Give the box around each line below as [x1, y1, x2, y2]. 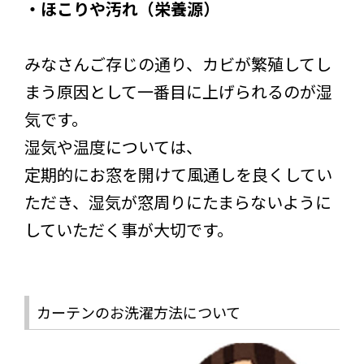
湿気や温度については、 [24, 134, 202, 158]
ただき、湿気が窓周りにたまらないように [24, 189, 331, 214]
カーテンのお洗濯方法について [37, 301, 240, 323]
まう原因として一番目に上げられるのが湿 [24, 79, 332, 103]
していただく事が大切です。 [24, 217, 233, 241]
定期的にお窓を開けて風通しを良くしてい [24, 162, 332, 186]
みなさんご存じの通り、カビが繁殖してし [24, 51, 331, 76]
